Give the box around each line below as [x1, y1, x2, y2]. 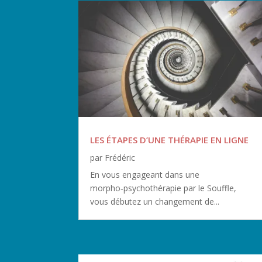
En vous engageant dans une [90, 169, 200, 181]
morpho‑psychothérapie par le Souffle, [90, 182, 237, 194]
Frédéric [105, 152, 136, 164]
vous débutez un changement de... [90, 196, 220, 208]
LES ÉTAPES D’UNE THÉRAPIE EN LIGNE [90, 134, 249, 146]
